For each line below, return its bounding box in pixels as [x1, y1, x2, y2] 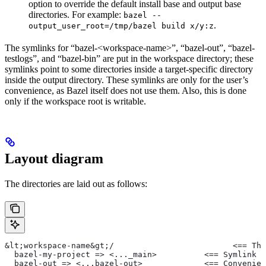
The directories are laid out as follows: [5, 179, 147, 189]
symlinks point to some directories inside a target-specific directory [5, 64, 253, 75]
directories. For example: [28, 9, 123, 20]
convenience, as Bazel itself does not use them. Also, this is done [5, 85, 246, 96]
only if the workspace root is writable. [5, 96, 146, 107]
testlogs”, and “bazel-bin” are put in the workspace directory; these [5, 53, 254, 64]
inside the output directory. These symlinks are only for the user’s [5, 75, 248, 85]
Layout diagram [5, 151, 103, 167]
